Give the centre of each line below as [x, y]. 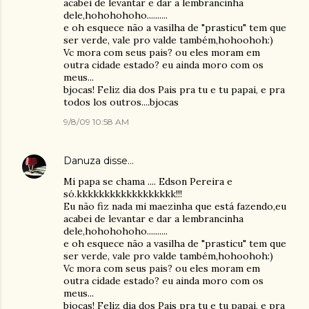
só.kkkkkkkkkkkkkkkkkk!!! [123, 194]
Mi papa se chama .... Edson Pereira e [148, 181]
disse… [117, 161]
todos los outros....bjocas [121, 102]
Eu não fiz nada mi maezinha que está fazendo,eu [175, 206]
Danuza [82, 161]
